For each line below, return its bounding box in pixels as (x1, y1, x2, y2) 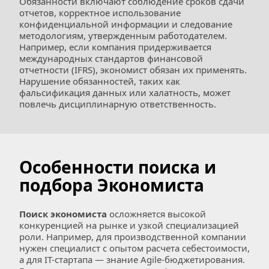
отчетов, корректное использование (19, 7, 181, 19)
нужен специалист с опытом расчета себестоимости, (19, 242, 250, 254)
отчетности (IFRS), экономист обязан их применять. (19, 64, 247, 76)
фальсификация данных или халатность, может (19, 86, 231, 98)
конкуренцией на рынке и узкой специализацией (19, 219, 239, 231)
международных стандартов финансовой (19, 52, 203, 64)
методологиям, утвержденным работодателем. (19, 29, 227, 41)
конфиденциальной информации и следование (19, 18, 232, 30)
